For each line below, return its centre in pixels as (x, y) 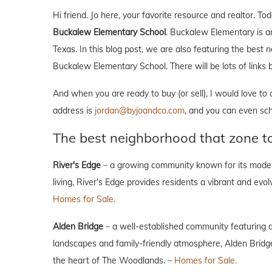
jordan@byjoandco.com (140, 110)
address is (74, 110)
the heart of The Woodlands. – (114, 260)
